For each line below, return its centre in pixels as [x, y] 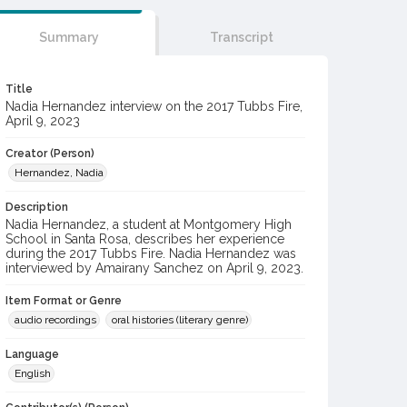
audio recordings [55, 320]
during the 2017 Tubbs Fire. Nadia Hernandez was [151, 253]
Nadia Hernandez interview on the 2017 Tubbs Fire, [154, 106]
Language [32, 354]
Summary [69, 37]
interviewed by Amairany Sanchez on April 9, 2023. [154, 268]
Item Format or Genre [64, 301]
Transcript [241, 37]
